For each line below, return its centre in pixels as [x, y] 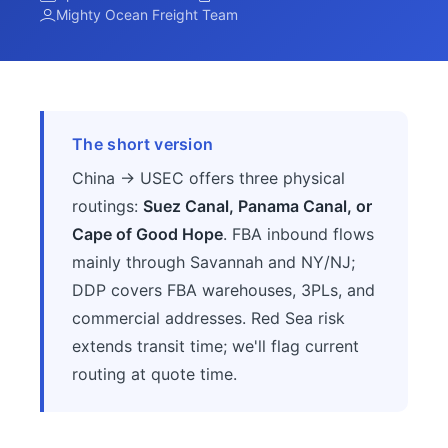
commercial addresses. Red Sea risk [208, 318]
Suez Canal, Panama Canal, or [257, 206]
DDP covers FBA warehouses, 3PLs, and [223, 290]
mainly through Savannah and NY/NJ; [213, 262]
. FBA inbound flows [298, 234]
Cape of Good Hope [147, 234]
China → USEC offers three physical [208, 178]
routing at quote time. [154, 374]
